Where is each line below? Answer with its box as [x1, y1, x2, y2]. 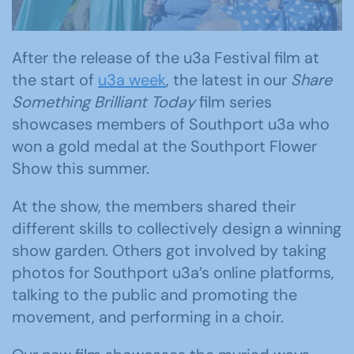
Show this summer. [12, 157, 149, 179]
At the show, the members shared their [12, 195, 296, 217]
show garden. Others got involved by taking [12, 239, 326, 261]
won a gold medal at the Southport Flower [12, 135, 317, 156]
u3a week [98, 69, 166, 90]
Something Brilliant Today [12, 91, 195, 112]
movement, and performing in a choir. [12, 306, 284, 327]
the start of [12, 69, 98, 90]
